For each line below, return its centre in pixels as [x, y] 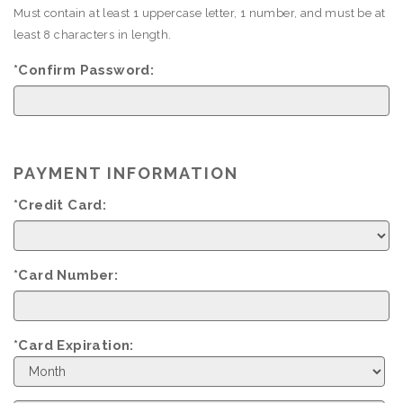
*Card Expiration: [74, 345]
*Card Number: [66, 275]
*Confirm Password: [84, 70]
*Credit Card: [60, 205]
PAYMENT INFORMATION [126, 173]
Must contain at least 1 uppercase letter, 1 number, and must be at [200, 13]
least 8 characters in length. [93, 35]
